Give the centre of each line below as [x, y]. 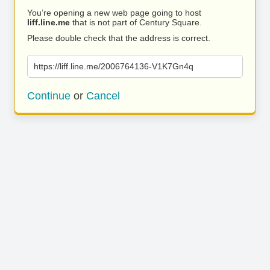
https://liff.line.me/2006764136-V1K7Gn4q [114, 66]
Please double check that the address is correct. [119, 38]
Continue [49, 96]
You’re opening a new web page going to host [114, 13]
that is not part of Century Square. [136, 22]
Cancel [103, 96]
